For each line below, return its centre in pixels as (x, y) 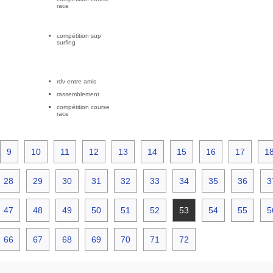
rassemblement (78, 94)
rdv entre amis (76, 82)
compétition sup (79, 36)
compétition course (83, 107)
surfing (66, 43)
